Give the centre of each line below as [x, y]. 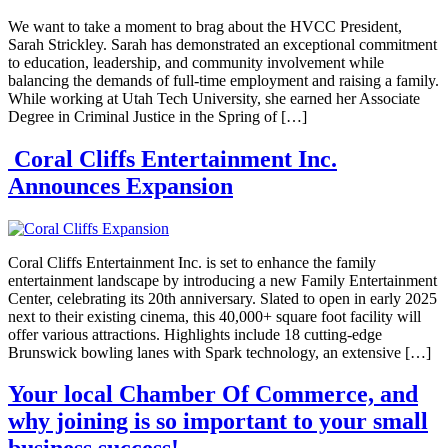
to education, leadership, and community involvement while [196, 62]
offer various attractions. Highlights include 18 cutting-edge [195, 334]
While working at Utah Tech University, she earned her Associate [214, 98]
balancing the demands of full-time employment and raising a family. [223, 80]
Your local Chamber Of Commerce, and [213, 394]
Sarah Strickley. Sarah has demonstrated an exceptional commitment [222, 44]
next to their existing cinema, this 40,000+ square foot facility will [214, 316]
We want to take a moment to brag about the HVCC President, [205, 26]
